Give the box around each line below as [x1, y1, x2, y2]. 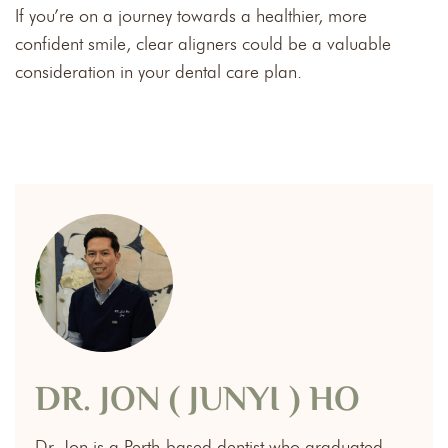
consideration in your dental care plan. [15, 60, 302, 83]
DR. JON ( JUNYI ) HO [35, 373, 360, 429]
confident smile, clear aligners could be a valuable [15, 32, 391, 55]
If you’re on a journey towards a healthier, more [15, 4, 367, 27]
